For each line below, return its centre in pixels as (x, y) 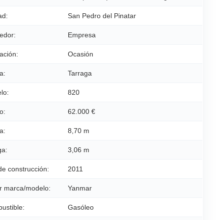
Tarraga (80, 73)
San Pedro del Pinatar (102, 16)
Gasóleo (81, 207)
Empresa (82, 35)
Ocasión (81, 54)
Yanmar (80, 188)
